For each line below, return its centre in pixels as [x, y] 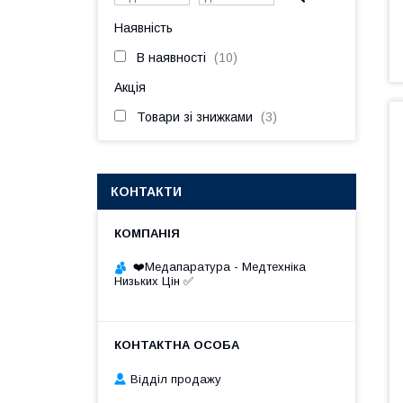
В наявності [171, 58]
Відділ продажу [176, 379]
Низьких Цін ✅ [154, 281]
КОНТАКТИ [146, 192]
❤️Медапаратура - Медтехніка [219, 267]
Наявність [143, 28]
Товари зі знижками [195, 117]
